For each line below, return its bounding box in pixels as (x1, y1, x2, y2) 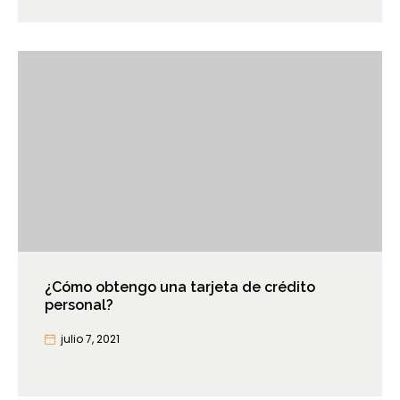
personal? (45, 296, 113, 314)
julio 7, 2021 (61, 331, 120, 347)
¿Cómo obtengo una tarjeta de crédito (45, 279, 315, 296)
